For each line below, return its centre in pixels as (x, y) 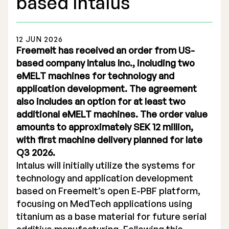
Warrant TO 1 (68, 156)
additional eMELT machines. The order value (112, 114)
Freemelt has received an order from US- (106, 50)
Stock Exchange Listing (92, 68)
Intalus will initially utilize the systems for (106, 165)
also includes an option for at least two (101, 101)
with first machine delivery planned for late (109, 140)
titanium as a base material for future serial (111, 216)
